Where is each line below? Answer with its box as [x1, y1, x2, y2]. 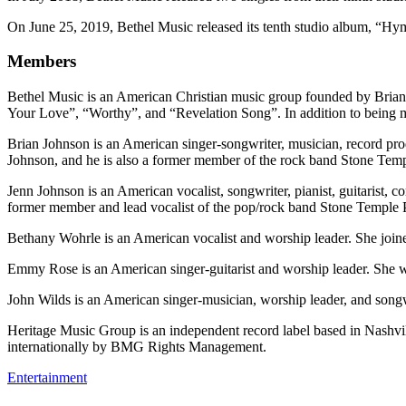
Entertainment [7, 370, 87, 386]
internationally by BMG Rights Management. [7, 339, 266, 355]
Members [7, 52, 76, 72]
